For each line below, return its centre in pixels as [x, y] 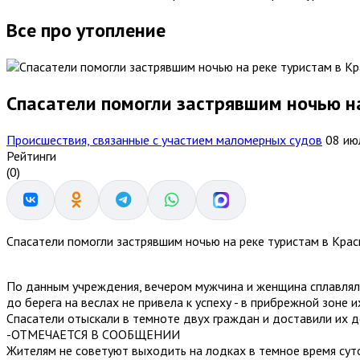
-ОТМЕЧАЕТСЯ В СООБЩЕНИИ [93, 334]
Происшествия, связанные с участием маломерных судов [164, 139]
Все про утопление [86, 30]
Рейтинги [31, 155]
